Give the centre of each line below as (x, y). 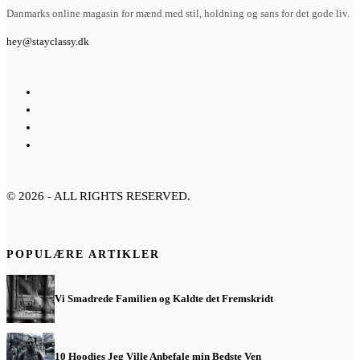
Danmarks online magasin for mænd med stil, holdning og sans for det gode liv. (178, 13)
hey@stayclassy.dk (48, 41)
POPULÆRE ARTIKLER (83, 254)
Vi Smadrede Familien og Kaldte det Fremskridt (164, 298)
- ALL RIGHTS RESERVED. (117, 196)
